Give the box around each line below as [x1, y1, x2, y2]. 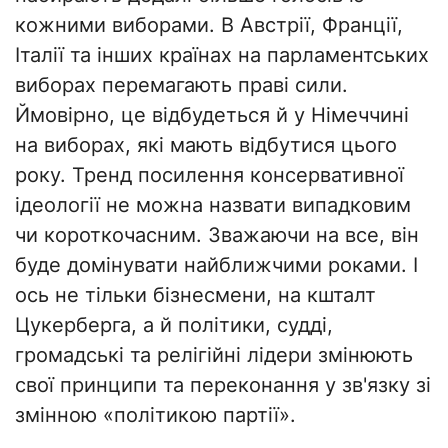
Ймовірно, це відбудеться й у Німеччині [15, 103, 409, 128]
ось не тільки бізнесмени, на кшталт [15, 283, 376, 308]
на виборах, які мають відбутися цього [15, 133, 397, 158]
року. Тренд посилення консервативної [15, 163, 404, 188]
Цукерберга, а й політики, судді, [15, 313, 333, 338]
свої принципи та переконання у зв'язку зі [15, 373, 431, 398]
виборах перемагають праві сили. [15, 73, 348, 98]
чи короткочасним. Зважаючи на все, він [15, 223, 419, 248]
